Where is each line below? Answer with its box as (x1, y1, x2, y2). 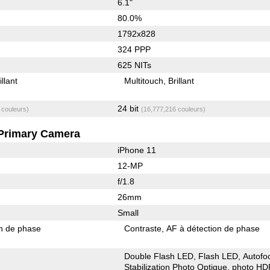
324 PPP (117, 44, 151, 54)
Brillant (168, 75, 195, 86)
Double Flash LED (124, 251, 194, 261)
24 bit (117, 103, 141, 113)
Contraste (124, 223, 162, 233)
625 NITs (117, 60, 151, 70)
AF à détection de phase (166, 223, 260, 233)
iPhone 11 (117, 145, 156, 155)
